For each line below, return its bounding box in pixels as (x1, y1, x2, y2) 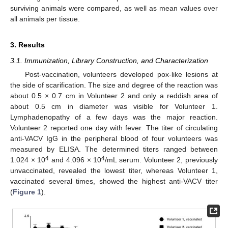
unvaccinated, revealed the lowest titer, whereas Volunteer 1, (10, 166, 218, 175)
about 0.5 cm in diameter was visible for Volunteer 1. (10, 102, 218, 110)
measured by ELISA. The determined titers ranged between (10, 145, 218, 153)
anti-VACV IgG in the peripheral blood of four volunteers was (10, 134, 218, 142)
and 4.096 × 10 (49, 155, 102, 164)
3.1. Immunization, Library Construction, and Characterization (10, 56, 208, 65)
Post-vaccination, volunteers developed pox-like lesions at (24, 70, 218, 78)
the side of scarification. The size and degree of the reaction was (10, 80, 218, 89)
